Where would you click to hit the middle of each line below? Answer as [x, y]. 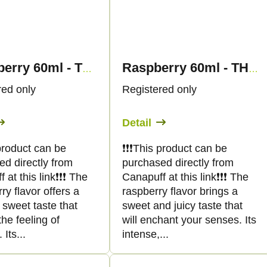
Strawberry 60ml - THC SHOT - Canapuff [87, 69]
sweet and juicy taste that [182, 206]
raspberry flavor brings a [180, 192]
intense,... [145, 235]
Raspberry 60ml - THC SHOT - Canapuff [253, 69]
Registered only [159, 90]
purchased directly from [178, 163]
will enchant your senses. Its [189, 220]
